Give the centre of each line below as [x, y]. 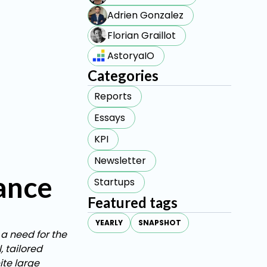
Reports [113, 96]
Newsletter [120, 161]
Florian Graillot [142, 35]
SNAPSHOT [160, 223]
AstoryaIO [131, 56]
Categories [123, 75]
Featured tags [133, 202]
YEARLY [109, 223]
